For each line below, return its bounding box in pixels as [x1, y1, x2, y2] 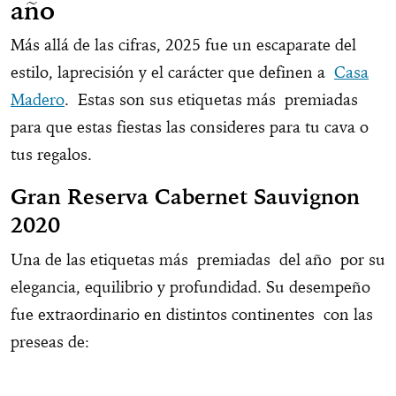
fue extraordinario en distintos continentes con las [11, 303, 373, 324]
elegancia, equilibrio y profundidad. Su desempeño [11, 276, 370, 297]
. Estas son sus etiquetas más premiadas [65, 88, 358, 110]
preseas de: [11, 331, 89, 352]
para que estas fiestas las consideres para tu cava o [11, 116, 369, 137]
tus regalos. [11, 143, 92, 164]
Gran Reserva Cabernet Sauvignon [11, 182, 360, 209]
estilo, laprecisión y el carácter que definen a [11, 61, 334, 82]
